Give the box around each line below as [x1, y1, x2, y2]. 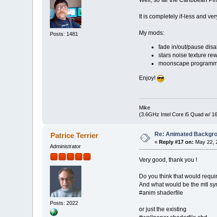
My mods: [139, 29, 164, 36]
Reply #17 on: [159, 139, 194, 145]
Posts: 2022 [50, 200, 78, 206]
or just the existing [139, 205, 186, 213]
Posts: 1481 [50, 31, 78, 37]
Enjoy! [139, 74, 157, 81]
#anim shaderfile [139, 189, 183, 196]
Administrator [50, 143, 81, 149]
